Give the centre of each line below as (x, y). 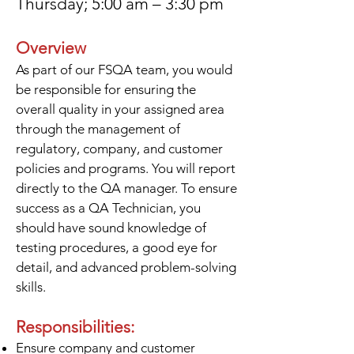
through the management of (98, 129)
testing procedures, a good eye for (117, 247)
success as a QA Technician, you (108, 208)
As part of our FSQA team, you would (124, 70)
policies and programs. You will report (126, 168)
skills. (31, 287)
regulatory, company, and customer (119, 149)
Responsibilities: (75, 327)
